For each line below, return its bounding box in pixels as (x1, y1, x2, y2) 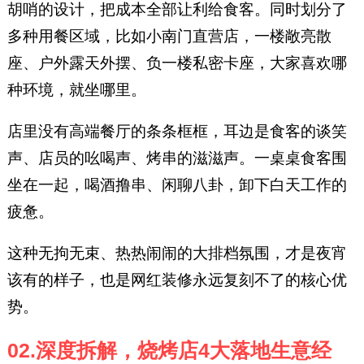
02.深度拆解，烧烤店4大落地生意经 (6, 340, 331, 362)
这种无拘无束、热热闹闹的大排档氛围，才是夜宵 (6, 245, 347, 262)
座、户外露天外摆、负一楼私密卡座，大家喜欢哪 (6, 54, 347, 72)
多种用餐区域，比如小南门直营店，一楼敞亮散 (6, 28, 331, 45)
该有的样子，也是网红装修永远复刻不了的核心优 (6, 271, 347, 289)
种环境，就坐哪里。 (6, 81, 146, 99)
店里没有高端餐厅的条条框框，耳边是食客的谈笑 (6, 123, 347, 141)
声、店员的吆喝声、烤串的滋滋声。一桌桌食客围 (6, 149, 347, 167)
